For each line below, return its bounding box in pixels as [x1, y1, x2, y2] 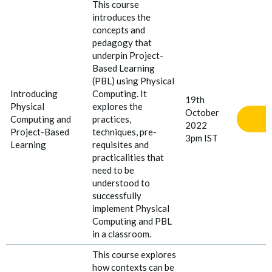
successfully [92, 189, 141, 201]
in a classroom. [92, 228, 151, 239]
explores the [92, 100, 143, 112]
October [185, 106, 219, 118]
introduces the [92, 11, 151, 22]
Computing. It [92, 87, 147, 99]
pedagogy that [92, 36, 152, 48]
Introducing [10, 87, 58, 99]
